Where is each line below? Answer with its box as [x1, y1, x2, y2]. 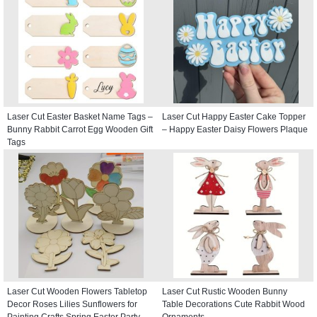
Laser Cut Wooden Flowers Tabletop [7, 286, 147, 296]
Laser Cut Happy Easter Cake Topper [162, 111, 306, 122]
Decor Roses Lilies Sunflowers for [7, 299, 137, 309]
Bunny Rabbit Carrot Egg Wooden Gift [7, 124, 153, 134]
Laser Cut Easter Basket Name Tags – [7, 111, 153, 122]
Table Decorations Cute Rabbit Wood [162, 299, 305, 309]
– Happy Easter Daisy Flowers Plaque [162, 124, 308, 134]
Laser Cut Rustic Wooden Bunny [162, 286, 287, 296]
